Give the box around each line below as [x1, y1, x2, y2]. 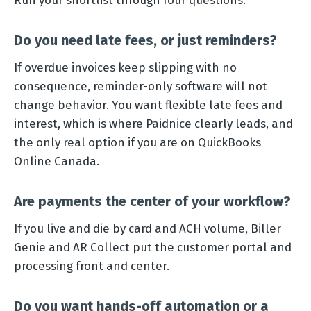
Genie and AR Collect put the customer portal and [14, 239, 292, 254]
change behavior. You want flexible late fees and [14, 97, 283, 112]
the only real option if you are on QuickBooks [14, 135, 261, 149]
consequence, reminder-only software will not [14, 78, 267, 93]
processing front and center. [14, 258, 169, 273]
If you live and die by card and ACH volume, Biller [14, 221, 281, 235]
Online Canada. [14, 153, 99, 168]
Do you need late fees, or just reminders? [14, 31, 277, 49]
